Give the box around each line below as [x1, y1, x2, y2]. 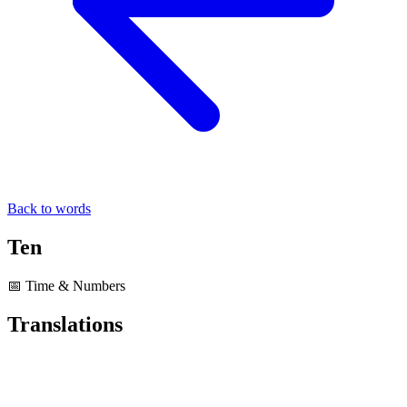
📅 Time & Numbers [7, 277, 125, 293]
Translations [7, 312, 123, 336]
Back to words [7, 200, 91, 216]
